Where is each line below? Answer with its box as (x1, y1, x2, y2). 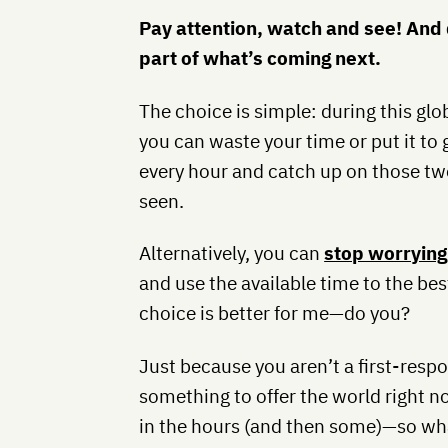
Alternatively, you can (139, 241, 325, 266)
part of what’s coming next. (139, 46, 382, 71)
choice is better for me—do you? (139, 301, 411, 326)
